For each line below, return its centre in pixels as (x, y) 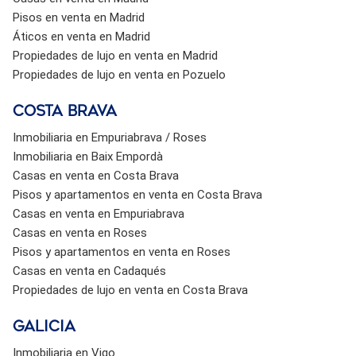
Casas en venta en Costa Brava (95, 175)
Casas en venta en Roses (79, 232)
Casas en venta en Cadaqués (89, 271)
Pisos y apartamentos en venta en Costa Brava (137, 194)
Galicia (44, 326)
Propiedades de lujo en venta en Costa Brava (130, 290)
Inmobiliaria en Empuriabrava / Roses (109, 137)
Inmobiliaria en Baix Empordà (87, 156)
